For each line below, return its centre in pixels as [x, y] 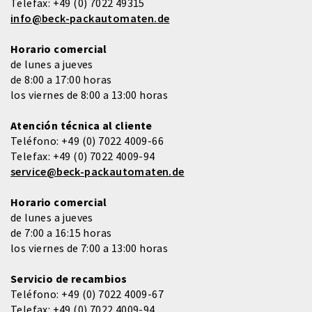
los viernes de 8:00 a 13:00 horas [89, 95]
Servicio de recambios [69, 279]
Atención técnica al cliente [81, 126]
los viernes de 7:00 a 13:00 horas [89, 248]
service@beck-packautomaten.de [97, 172]
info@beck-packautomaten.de [90, 18]
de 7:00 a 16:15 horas [61, 233]
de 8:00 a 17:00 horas [61, 80]
